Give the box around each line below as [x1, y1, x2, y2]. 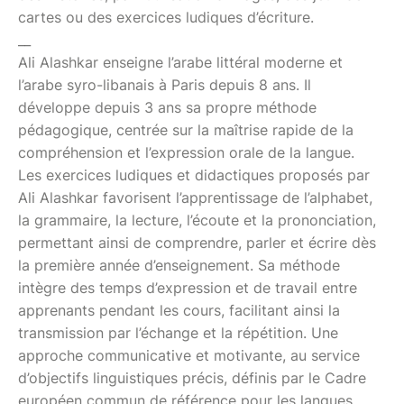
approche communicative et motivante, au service [18, 346, 360, 365]
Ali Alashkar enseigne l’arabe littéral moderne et [18, 53, 343, 72]
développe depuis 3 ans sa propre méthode [18, 98, 317, 117]
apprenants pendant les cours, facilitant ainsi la [18, 301, 340, 320]
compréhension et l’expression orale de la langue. [18, 143, 354, 162]
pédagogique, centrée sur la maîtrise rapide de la [18, 121, 353, 140]
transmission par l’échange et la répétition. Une [18, 324, 338, 343]
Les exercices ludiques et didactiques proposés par [18, 166, 370, 185]
